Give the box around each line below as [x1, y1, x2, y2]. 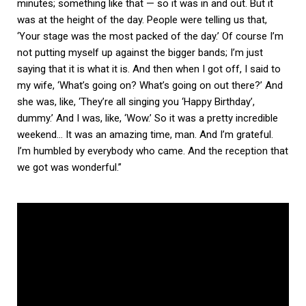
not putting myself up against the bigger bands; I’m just [17, 46, 263, 59]
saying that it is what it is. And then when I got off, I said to [17, 62, 281, 75]
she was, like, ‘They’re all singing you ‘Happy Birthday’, [17, 95, 255, 108]
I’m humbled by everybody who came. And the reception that [17, 144, 288, 157]
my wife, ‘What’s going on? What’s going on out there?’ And [17, 79, 283, 92]
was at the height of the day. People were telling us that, [17, 13, 267, 26]
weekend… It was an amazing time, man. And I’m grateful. [17, 128, 273, 141]
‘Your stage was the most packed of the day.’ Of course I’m [17, 29, 283, 42]
